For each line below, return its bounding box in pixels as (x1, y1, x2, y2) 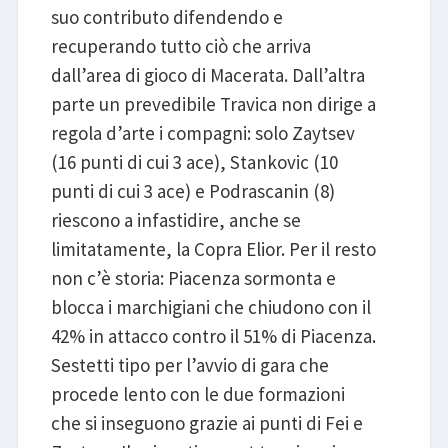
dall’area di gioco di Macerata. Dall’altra (50, 62, 365, 87)
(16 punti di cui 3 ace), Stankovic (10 (50, 149, 338, 174)
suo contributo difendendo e (50, 4, 283, 29)
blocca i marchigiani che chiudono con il (50, 294, 371, 319)
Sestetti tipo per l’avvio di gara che (50, 352, 329, 377)
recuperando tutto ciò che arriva (50, 33, 311, 58)
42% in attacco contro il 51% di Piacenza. (50, 323, 376, 348)
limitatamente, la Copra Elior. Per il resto (50, 236, 376, 261)
